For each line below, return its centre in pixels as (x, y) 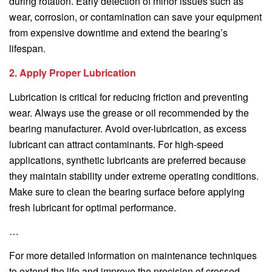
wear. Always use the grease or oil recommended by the (129, 112)
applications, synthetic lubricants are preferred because (127, 160)
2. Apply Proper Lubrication (73, 72)
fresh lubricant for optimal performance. (93, 207)
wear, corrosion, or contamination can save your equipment (135, 17)
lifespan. (27, 49)
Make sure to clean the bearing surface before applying (127, 191)
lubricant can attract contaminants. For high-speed (116, 144)
